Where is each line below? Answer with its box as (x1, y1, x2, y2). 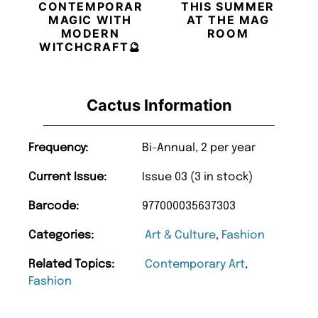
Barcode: (28, 199, 79, 212)
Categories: (28, 229, 94, 241)
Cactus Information (86, 95, 232, 114)
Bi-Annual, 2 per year (142, 141, 256, 154)
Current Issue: (28, 170, 106, 183)
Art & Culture (145, 229, 216, 241)
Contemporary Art (145, 258, 245, 270)
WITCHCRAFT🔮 (39, 39, 141, 54)
